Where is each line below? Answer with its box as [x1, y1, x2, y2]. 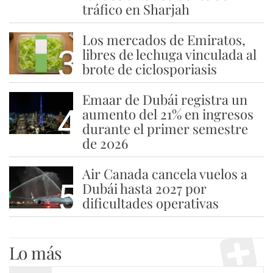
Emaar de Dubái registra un [82, 90, 247, 108]
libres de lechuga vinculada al [82, 44, 257, 63]
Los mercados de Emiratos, [82, 30, 246, 49]
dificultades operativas [82, 193, 219, 212]
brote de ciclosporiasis [82, 59, 217, 78]
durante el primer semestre [82, 119, 248, 138]
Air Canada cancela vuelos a [82, 164, 247, 183]
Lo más [9, 241, 62, 264]
